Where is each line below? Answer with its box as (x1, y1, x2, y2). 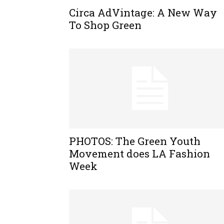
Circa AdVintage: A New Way (69, 5, 217, 19)
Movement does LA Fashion (69, 146, 210, 160)
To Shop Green (69, 17, 141, 32)
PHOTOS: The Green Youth (69, 133, 200, 148)
